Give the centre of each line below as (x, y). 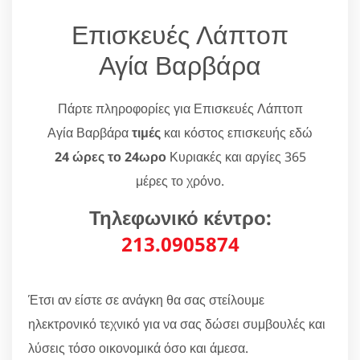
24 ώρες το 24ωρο (110, 156)
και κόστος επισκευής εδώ (237, 132)
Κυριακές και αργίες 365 (236, 156)
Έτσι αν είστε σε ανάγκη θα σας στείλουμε (146, 299)
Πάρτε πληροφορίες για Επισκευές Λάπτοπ (180, 108)
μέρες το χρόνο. (180, 180)
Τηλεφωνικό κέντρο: (180, 217)
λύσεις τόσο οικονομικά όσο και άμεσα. (138, 348)
